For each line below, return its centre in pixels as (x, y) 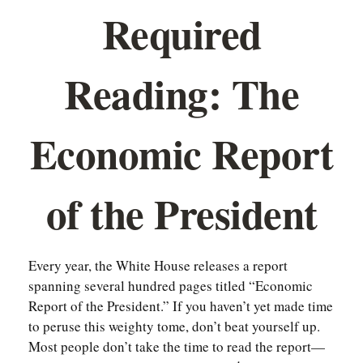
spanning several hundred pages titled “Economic (171, 286)
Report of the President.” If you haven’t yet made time (181, 306)
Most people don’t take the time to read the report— (177, 346)
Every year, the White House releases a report (158, 265)
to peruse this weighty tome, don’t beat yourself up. (174, 326)
